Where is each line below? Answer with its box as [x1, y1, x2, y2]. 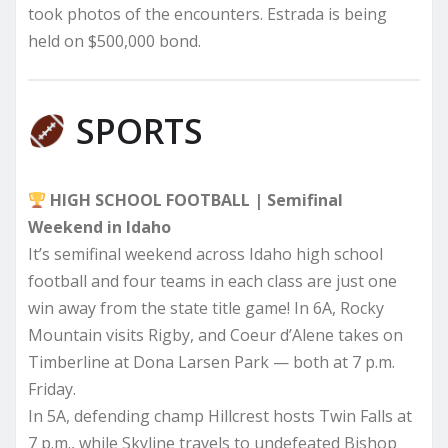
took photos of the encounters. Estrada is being [28, 2, 387, 25]
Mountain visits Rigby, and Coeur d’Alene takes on [28, 324, 403, 347]
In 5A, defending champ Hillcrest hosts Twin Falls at [28, 405, 412, 428]
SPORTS [66, 108, 203, 155]
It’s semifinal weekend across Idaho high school [28, 243, 383, 266]
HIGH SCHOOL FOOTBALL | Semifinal [46, 189, 344, 212]
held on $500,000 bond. [28, 29, 201, 52]
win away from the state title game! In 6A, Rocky [28, 297, 384, 320]
